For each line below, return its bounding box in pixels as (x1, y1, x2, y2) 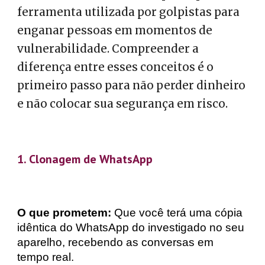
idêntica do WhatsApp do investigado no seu (17, 221, 245, 234)
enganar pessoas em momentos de (17, 24, 213, 37)
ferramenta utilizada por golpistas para (17, 5, 240, 19)
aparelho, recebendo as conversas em (17, 236, 214, 248)
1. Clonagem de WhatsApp (17, 151, 156, 167)
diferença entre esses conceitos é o (17, 60, 214, 74)
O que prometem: (17, 206, 112, 219)
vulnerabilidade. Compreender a (17, 42, 199, 56)
